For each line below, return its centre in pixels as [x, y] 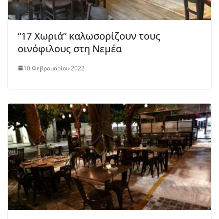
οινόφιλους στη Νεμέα [70, 48]
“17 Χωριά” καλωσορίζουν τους [89, 36]
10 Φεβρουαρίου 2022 [54, 68]
